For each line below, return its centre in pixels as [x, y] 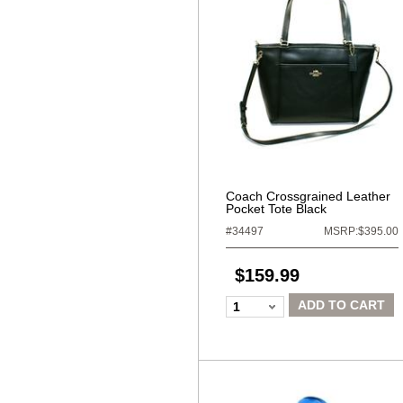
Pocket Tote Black [276, 209]
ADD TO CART [341, 305]
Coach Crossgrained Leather [308, 196]
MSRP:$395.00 [361, 231]
